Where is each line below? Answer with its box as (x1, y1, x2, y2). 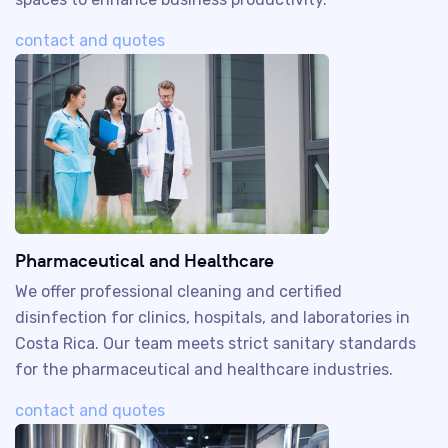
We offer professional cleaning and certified (15, 282, 342, 301)
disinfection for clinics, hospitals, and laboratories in (15, 308, 410, 327)
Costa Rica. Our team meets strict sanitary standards (15, 334, 416, 353)
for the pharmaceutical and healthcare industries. (15, 360, 393, 379)
